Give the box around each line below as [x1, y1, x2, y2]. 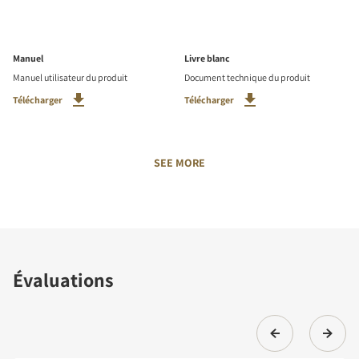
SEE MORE [154, 155, 205, 171]
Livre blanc [184, 52, 230, 65]
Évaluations [13, 267, 114, 293]
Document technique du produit [184, 71, 310, 84]
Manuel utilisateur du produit [13, 71, 127, 84]
